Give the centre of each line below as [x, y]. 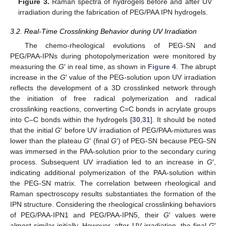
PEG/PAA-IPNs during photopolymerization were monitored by [113, 56]
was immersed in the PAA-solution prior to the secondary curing [113, 151]
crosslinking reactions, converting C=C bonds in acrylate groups [113, 109]
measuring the [34, 66]
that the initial [33, 130]
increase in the [35, 77]
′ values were [192, 215]
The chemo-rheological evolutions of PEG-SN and [120, 45]
